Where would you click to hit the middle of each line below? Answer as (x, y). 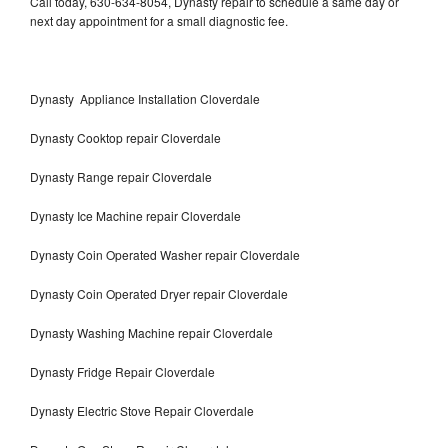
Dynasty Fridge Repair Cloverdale (122, 372)
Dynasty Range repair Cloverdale (121, 177)
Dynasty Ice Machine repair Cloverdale (135, 216)
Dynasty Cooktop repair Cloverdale (125, 138)
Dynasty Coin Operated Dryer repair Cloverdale (159, 294)
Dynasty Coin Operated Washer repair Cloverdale (165, 255)
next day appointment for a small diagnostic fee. (159, 21)
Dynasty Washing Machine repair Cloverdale (151, 333)
